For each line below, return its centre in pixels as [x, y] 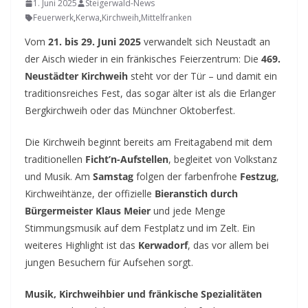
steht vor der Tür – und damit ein [202, 76]
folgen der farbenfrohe [187, 177]
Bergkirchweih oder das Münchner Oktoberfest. [130, 111]
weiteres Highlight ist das [81, 245]
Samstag [113, 177]
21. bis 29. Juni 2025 [95, 42]
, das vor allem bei [228, 245]
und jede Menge [188, 211]
